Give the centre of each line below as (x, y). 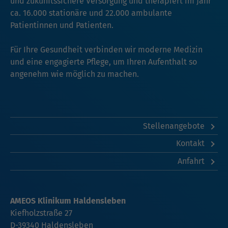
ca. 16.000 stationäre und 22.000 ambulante (91, 13)
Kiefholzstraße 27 (41, 213)
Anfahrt (192, 161)
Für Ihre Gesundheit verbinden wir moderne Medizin (106, 49)
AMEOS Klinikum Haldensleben (68, 201)
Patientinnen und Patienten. (62, 25)
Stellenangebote (175, 126)
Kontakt (191, 144)
